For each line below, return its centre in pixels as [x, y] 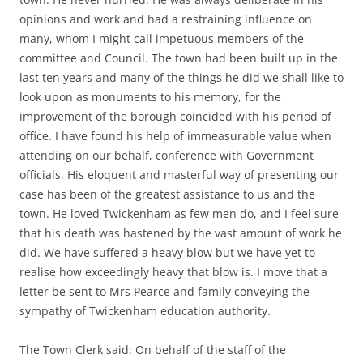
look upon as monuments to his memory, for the [150, 97]
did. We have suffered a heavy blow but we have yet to [167, 252]
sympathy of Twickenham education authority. [145, 311]
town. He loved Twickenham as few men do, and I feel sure [179, 214]
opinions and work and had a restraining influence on [166, 19]
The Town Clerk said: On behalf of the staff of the [153, 350]
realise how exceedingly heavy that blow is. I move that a [173, 272]
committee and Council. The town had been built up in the [179, 58]
